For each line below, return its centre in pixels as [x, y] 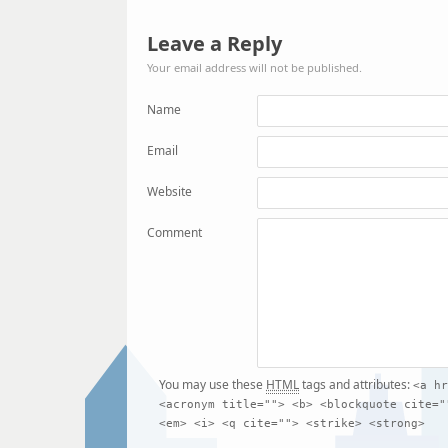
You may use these [212, 385]
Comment [174, 233]
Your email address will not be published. [254, 67]
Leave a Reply [214, 43]
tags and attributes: [356, 385]
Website [169, 192]
